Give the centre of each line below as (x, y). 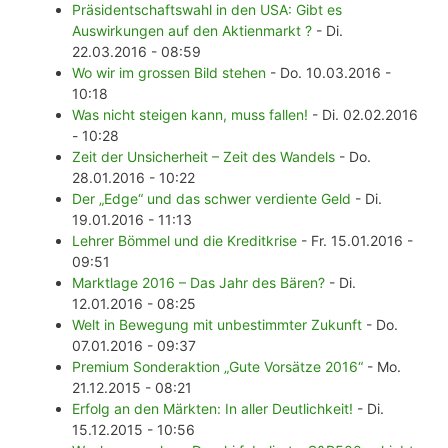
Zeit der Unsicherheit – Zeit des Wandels (203, 157)
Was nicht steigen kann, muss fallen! (190, 115)
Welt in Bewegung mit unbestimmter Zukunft (217, 325)
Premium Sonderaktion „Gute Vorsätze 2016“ (217, 367)
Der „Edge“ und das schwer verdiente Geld (211, 199)
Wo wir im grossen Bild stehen (169, 73)
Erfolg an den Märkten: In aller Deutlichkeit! (212, 409)
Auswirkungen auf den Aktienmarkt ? (192, 31)
